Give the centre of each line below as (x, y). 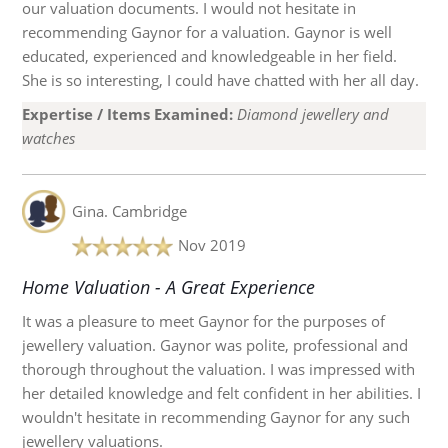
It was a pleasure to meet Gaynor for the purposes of (204, 321)
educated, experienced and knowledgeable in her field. (210, 56)
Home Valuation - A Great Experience (169, 287)
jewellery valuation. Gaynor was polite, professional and (215, 345)
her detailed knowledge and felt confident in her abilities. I (222, 393)
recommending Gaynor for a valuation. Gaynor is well (207, 32)
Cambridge (149, 211)
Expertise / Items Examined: (128, 114)
